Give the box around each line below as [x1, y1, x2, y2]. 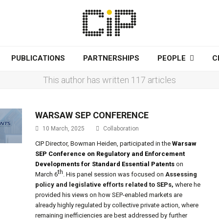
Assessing [165, 171, 197, 178]
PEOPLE [157, 54, 188, 63]
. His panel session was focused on [63, 171, 166, 178]
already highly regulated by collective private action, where [35, 201, 199, 209]
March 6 [35, 171, 58, 178]
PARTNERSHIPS [83, 54, 139, 63]
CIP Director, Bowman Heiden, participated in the [35, 140, 173, 147]
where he [175, 181, 201, 188]
